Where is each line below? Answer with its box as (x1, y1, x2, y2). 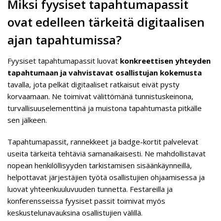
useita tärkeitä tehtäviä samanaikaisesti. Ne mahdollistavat (7, 148, 206, 158)
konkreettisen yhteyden (120, 56, 211, 66)
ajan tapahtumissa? (7, 32, 121, 48)
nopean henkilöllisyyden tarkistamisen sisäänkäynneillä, (7, 160, 192, 170)
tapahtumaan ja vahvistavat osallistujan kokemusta (7, 68, 202, 77)
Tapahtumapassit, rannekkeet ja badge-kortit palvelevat (7, 137, 198, 147)
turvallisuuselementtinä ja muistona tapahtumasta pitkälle (7, 103, 202, 113)
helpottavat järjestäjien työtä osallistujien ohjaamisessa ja (7, 172, 205, 182)
